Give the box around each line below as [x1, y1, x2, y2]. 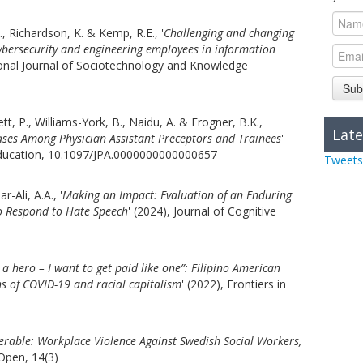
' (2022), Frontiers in [181, 276, 286, 292]
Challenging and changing [164, 25, 294, 41]
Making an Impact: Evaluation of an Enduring [62, 187, 292, 203]
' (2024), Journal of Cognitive [128, 203, 276, 219]
